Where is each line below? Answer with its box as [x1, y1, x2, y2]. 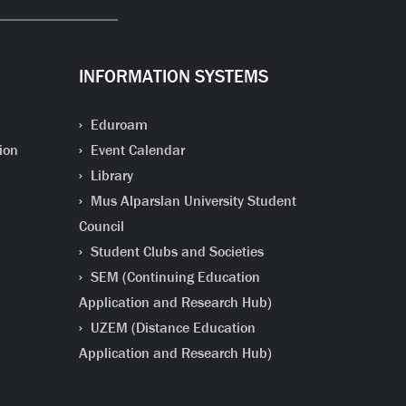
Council [78, 217, 124, 236]
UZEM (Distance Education [86, 318, 256, 337]
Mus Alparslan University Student [86, 191, 296, 210]
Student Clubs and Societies [86, 242, 264, 261]
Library [86, 166, 133, 185]
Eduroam [86, 115, 148, 134]
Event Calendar [86, 140, 185, 159]
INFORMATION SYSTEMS [78, 65, 268, 88]
